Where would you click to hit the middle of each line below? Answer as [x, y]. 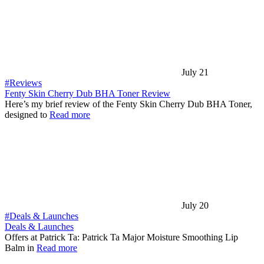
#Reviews [23, 83]
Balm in [21, 248]
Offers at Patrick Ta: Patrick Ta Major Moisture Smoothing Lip [121, 237]
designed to [27, 115]
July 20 [195, 205]
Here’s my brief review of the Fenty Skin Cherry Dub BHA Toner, [128, 104]
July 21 [195, 72]
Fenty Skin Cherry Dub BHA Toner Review [88, 93]
